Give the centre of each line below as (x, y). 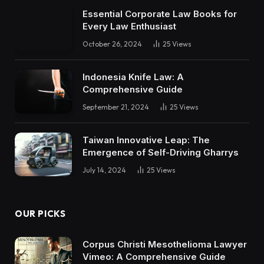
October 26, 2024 (112, 44)
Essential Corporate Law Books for (160, 14)
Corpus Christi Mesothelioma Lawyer (165, 245)
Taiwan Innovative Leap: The (146, 140)
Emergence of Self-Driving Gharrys (161, 152)
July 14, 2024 (104, 170)
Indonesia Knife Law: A (133, 77)
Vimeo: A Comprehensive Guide (154, 257)
